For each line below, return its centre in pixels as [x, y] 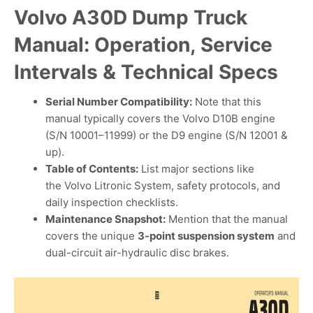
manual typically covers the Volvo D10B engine [160, 119]
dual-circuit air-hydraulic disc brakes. [137, 253]
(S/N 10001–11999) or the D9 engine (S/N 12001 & [167, 136]
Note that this [227, 102]
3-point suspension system [206, 236]
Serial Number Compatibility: [119, 102]
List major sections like [196, 169]
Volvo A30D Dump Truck [131, 17]
